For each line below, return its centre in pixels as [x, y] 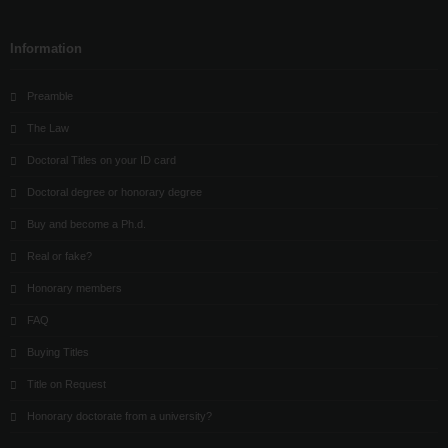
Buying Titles [58, 352]
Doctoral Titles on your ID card [101, 160]
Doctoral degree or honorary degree [114, 192]
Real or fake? [59, 256]
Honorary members [74, 288]
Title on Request [66, 384]
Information [46, 48]
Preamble [50, 96]
